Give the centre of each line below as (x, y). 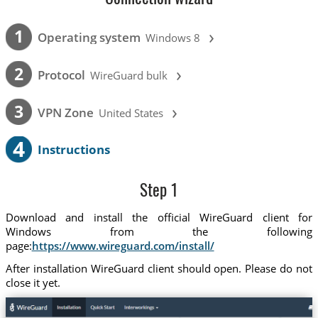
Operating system (89, 38)
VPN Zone (65, 112)
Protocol (61, 75)
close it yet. (33, 282)
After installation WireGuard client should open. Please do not (159, 268)
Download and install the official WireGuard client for (159, 218)
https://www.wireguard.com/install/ (123, 246)
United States (131, 113)
